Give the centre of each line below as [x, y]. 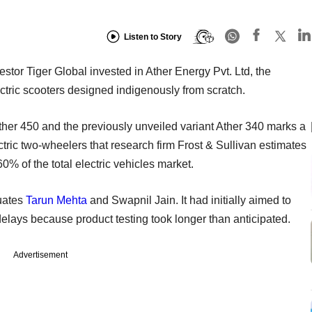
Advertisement [40, 255]
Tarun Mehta [56, 200]
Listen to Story [153, 37]
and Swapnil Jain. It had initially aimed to [189, 200]
